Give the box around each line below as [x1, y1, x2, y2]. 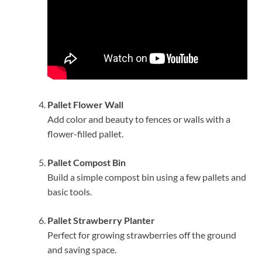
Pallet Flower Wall [47, 98, 123, 110]
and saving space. [47, 243, 116, 255]
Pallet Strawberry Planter [47, 214, 155, 226]
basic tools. [47, 185, 92, 197]
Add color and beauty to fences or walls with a [47, 113, 230, 125]
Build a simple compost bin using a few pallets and [47, 171, 246, 182]
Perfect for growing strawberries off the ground [47, 229, 236, 240]
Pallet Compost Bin [47, 156, 126, 168]
